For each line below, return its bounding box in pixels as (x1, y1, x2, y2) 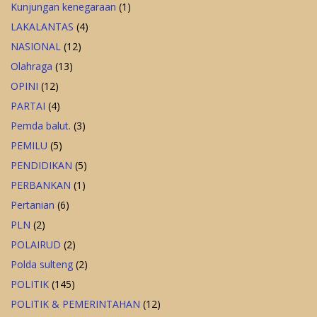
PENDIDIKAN (11, 158, 72, 173)
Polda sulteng (11, 258, 73, 272)
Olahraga (11, 59, 52, 74)
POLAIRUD (11, 238, 61, 252)
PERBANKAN (11, 178, 71, 192)
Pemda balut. (11, 119, 71, 133)
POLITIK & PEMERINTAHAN (11, 297, 140, 311)
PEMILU (11, 139, 47, 153)
